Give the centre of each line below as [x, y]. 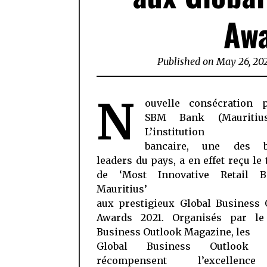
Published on [186, 61]
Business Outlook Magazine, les [173, 232]
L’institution [175, 132]
